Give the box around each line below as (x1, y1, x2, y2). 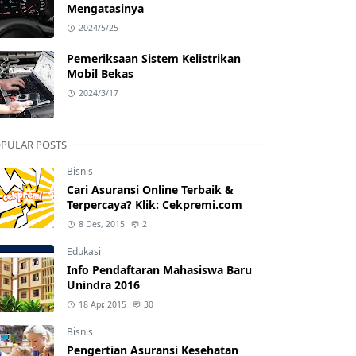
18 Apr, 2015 (78, 299, 126, 310)
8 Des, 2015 (78, 219, 125, 230)
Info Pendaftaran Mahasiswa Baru (67, 262, 252, 277)
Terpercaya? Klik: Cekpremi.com (67, 197, 242, 212)
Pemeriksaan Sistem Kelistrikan (67, 51, 241, 66)
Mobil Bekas (67, 66, 133, 81)
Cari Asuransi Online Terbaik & (67, 182, 234, 197)
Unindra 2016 (67, 277, 140, 292)
